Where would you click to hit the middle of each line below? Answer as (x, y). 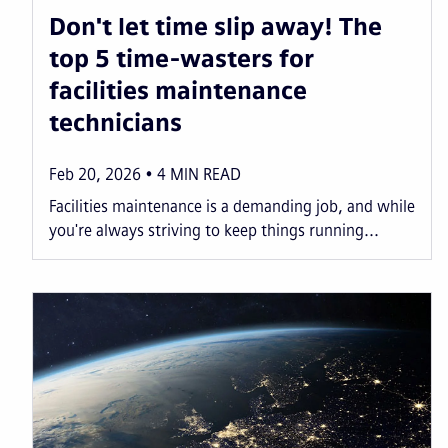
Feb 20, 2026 (95, 174)
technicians (115, 122)
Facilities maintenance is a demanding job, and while (232, 206)
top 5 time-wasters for (181, 58)
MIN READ (205, 174)
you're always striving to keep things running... (214, 230)
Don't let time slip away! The (215, 26)
